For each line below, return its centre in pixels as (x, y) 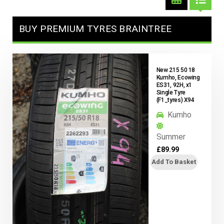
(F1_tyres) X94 (175, 100)
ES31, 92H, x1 (174, 85)
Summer (171, 136)
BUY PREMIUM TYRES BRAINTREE (95, 28)
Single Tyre (171, 92)
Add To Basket (174, 162)
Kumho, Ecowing (178, 77)
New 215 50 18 (176, 70)
